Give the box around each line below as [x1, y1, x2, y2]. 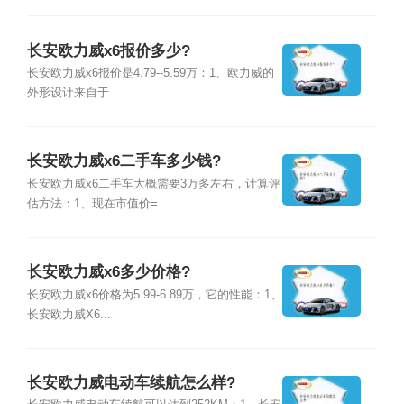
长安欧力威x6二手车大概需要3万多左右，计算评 [26, 177, 280, 190]
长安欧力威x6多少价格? [26, 263, 190, 281]
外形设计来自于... [26, 86, 120, 99]
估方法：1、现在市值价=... [26, 197, 169, 210]
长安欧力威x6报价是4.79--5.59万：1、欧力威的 [26, 66, 274, 79]
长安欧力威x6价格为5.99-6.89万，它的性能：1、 [26, 288, 282, 301]
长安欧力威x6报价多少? [26, 41, 190, 60]
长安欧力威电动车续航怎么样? [26, 374, 235, 392]
